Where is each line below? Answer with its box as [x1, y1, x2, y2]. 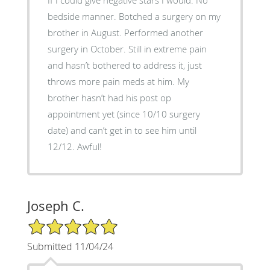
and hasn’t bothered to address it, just [47, 58, 202, 71]
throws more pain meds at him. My [47, 75, 189, 87]
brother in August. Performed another [47, 26, 203, 39]
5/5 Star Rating [27, 216, 87, 228]
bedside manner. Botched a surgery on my [47, 10, 221, 22]
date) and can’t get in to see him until [47, 124, 196, 136]
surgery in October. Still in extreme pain [47, 42, 207, 55]
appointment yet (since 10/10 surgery [47, 107, 200, 120]
